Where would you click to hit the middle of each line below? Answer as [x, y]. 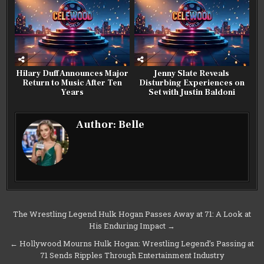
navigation [47, 232]
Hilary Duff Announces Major [72, 73]
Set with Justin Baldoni [192, 92]
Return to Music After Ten [72, 83]
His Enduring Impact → [132, 225]
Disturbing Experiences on [192, 83]
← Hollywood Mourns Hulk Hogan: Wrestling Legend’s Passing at [132, 243]
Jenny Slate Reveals [192, 73]
